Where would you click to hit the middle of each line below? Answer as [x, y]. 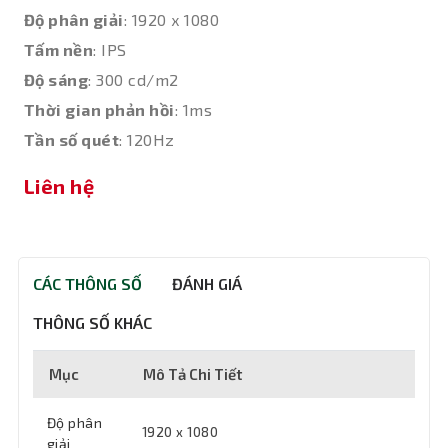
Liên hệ [59, 186]
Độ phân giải [74, 19]
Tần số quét [72, 139]
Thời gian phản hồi [99, 109]
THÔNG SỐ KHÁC [92, 322]
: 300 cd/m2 [133, 79]
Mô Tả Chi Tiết [192, 374]
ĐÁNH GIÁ [207, 283]
